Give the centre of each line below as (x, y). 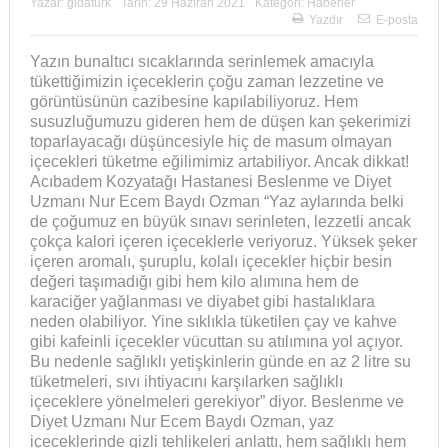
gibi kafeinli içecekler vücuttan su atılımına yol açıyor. (216, 342)
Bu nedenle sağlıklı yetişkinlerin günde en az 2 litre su (220, 362)
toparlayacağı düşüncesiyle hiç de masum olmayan (210, 142)
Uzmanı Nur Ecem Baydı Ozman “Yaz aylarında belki (216, 202)
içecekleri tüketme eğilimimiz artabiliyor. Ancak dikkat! (219, 162)
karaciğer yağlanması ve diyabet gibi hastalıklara (202, 302)
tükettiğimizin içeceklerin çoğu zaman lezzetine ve (206, 82)
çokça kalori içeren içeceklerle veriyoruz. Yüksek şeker (223, 242)
